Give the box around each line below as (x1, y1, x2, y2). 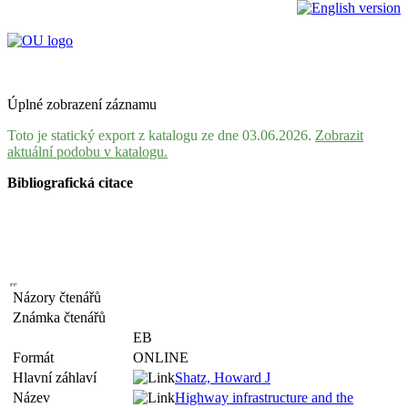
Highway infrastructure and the (175, 390, 353, 405)
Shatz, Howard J (175, 370, 270, 385)
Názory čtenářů (13, 290, 108, 305)
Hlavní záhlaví (13, 370, 104, 385)
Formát (13, 350, 61, 365)
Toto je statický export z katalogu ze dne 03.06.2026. (7, 127, 315, 143)
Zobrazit (315, 127, 363, 143)
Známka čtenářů (13, 310, 113, 325)
